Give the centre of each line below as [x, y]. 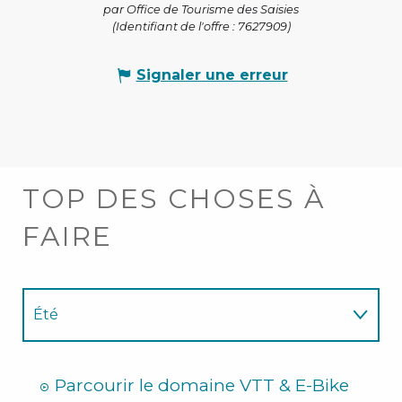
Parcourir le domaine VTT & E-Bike [202, 386]
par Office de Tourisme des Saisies [201, 10]
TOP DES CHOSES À [174, 199]
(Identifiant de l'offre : [175, 27]
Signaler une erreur [212, 75]
